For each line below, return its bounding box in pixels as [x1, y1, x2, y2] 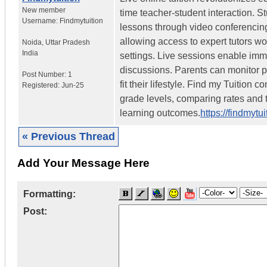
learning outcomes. [120, 107, 200, 118]
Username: [22, 16, 60, 25]
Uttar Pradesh [45, 38, 90, 46]
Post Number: [22, 70, 68, 79]
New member [22, 5, 66, 14]
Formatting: [23, 189, 76, 200]
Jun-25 [61, 80, 84, 89]
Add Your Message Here [17, 157, 150, 170]
